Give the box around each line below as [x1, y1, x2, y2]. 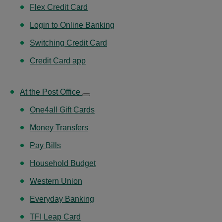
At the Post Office [20, 87, 82, 96]
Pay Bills [30, 141, 61, 150]
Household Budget [30, 159, 96, 167]
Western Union [30, 176, 82, 185]
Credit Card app [30, 56, 86, 65]
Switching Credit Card [30, 38, 107, 47]
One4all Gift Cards [30, 105, 95, 114]
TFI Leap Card [30, 212, 81, 221]
